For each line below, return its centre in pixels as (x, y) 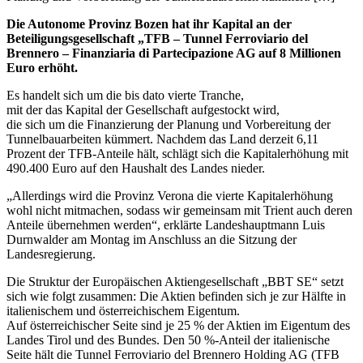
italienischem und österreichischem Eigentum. (123, 310)
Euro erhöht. (42, 67)
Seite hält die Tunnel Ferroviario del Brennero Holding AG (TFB (173, 354)
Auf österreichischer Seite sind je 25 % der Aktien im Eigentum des (178, 325)
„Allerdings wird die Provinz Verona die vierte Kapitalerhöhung (170, 195)
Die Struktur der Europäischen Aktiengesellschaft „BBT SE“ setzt (175, 281)
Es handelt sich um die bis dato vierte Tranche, (125, 95)
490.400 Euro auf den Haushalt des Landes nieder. (136, 168)
